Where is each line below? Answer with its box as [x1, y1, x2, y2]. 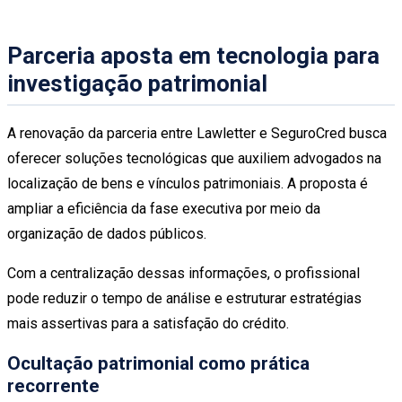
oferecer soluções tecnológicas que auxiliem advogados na [7, 149, 381, 167]
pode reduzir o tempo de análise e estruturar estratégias [7, 289, 362, 307]
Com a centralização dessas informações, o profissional [7, 264, 360, 282]
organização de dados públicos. [7, 224, 206, 242]
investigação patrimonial [7, 69, 267, 97]
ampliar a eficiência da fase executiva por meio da [7, 199, 320, 217]
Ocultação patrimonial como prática [7, 352, 310, 374]
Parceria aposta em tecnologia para [7, 41, 380, 69]
